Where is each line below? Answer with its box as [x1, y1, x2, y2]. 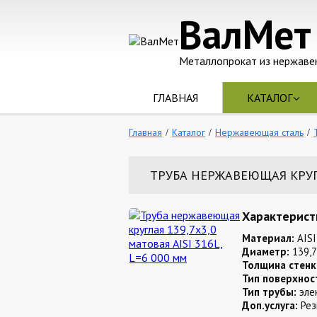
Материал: [242, 231, 294, 245]
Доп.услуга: [242, 299, 298, 312]
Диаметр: [242, 245, 289, 258]
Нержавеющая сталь [215, 126, 304, 139]
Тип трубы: [242, 285, 296, 299]
